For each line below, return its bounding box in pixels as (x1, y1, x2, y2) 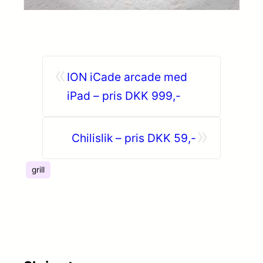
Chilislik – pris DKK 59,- (72, 130, 196, 145)
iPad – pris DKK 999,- (67, 88, 181, 103)
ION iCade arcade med (67, 69, 187, 84)
